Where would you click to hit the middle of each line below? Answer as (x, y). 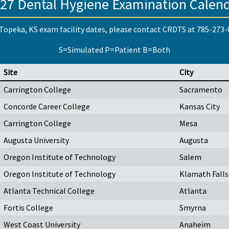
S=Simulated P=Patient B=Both (114, 50)
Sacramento (201, 90)
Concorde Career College (47, 107)
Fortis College (28, 208)
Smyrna (193, 208)
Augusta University (36, 140)
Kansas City (200, 107)
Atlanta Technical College (49, 191)
